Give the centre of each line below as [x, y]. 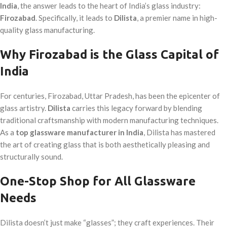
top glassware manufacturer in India [80, 132]
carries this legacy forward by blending [136, 108]
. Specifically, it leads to [75, 18]
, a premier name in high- [177, 18]
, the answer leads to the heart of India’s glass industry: [109, 6]
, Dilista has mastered [179, 132]
